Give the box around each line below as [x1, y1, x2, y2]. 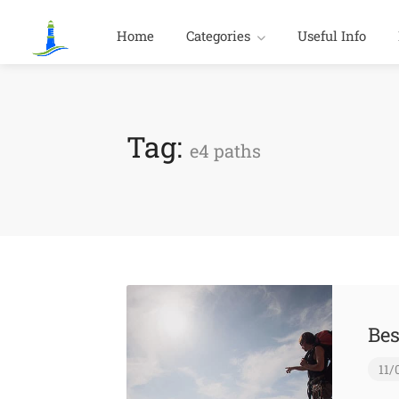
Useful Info [297, 27, 366, 45]
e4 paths [190, 139, 261, 162]
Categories [186, 27, 250, 45]
